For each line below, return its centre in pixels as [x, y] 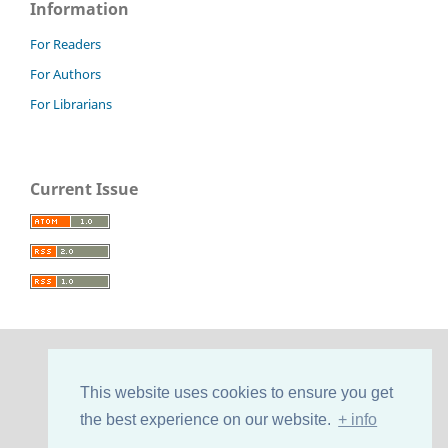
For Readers [65, 43]
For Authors [65, 73]
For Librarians [71, 103]
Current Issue [84, 188]
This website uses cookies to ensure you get [236, 393]
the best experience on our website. [207, 420]
